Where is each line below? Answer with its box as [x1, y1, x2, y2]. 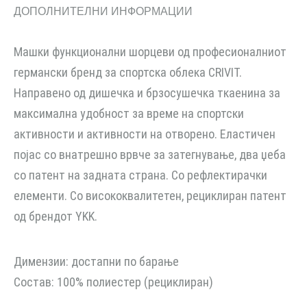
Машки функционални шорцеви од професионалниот [14, 45, 286, 59]
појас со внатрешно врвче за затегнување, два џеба [14, 147, 286, 162]
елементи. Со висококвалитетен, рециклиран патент [14, 188, 286, 203]
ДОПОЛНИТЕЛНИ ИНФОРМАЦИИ [14, 5, 193, 18]
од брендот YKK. [14, 209, 97, 223]
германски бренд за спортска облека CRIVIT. [14, 65, 242, 79]
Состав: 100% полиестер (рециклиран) [14, 275, 213, 289]
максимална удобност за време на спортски [14, 106, 244, 121]
